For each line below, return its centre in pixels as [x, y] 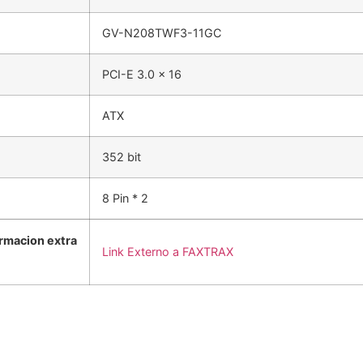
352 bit [122, 157]
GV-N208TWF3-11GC [162, 33]
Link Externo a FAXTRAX [168, 252]
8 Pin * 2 [125, 199]
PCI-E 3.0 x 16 [142, 75]
